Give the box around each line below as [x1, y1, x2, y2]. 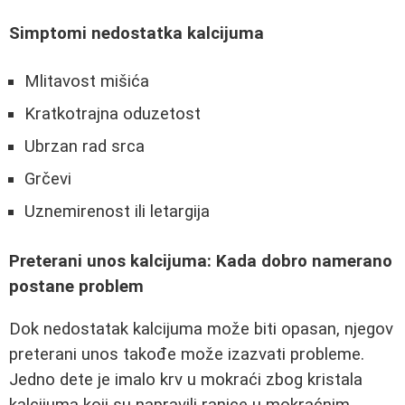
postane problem [9, 276, 144, 297]
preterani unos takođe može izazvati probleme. [9, 344, 364, 364]
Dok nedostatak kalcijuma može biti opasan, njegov [9, 318, 393, 339]
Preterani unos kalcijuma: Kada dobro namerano [9, 250, 392, 271]
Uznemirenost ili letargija [24, 202, 210, 222]
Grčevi [24, 169, 71, 190]
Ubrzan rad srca [24, 137, 145, 157]
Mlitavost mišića [24, 71, 149, 92]
